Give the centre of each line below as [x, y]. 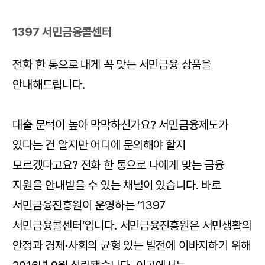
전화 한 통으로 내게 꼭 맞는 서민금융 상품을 [112, 64]
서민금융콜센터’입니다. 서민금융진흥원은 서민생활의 [132, 225]
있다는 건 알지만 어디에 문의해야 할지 [99, 145]
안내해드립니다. [49, 85]
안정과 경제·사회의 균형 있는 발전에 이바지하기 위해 [132, 245]
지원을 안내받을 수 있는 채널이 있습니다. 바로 [117, 185]
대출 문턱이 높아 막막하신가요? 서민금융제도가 [121, 125]
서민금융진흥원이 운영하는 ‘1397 [89, 205]
